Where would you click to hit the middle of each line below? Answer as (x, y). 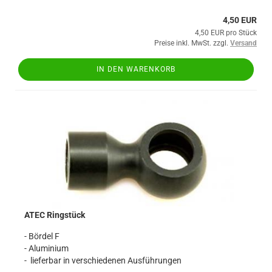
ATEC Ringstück (55, 215)
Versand (243, 43)
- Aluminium (46, 248)
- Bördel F (42, 236)
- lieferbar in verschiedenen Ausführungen (103, 260)
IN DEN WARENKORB (136, 69)
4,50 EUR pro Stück (226, 33)
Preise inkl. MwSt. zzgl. (192, 43)
